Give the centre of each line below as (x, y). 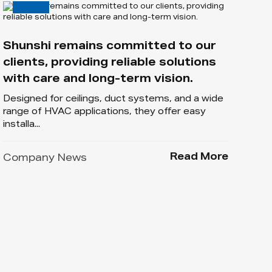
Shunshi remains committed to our (109, 46)
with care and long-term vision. (98, 79)
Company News (45, 159)
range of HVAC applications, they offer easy (104, 112)
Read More (199, 158)
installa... (21, 125)
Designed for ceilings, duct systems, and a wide (113, 99)
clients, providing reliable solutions (109, 63)
